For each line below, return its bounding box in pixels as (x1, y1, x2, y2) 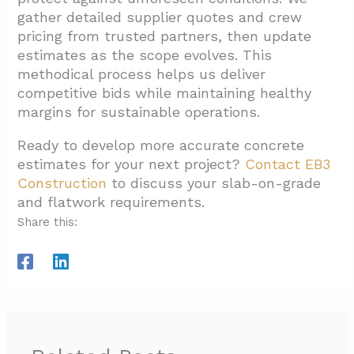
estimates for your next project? (17, 155, 246, 172)
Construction (17, 174, 107, 191)
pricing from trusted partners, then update (17, 27, 312, 44)
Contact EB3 (245, 155, 331, 172)
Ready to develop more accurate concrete (17, 136, 305, 153)
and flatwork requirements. (17, 193, 205, 210)
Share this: (17, 214, 78, 229)
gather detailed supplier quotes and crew (17, 8, 303, 25)
